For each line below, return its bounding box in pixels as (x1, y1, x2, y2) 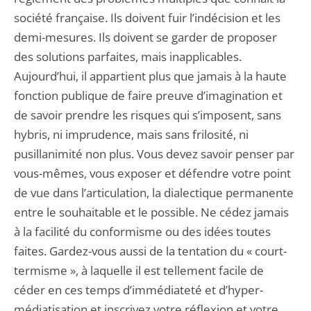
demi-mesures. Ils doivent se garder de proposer (14, 29, 277, 45)
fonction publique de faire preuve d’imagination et (14, 87, 283, 103)
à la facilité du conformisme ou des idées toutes (14, 224, 271, 239)
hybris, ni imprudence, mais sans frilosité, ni (14, 126, 249, 142)
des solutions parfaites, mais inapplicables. (14, 49, 242, 65)
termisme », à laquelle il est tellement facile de (14, 262, 264, 278)
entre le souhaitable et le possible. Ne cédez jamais (14, 204, 289, 220)
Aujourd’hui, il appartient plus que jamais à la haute (14, 68, 287, 84)
